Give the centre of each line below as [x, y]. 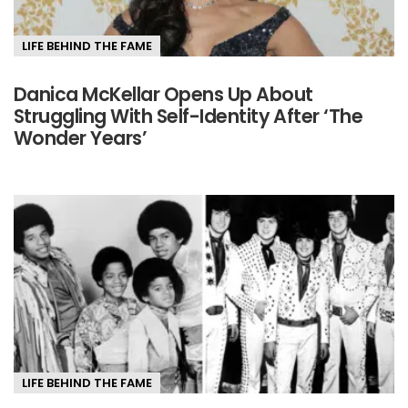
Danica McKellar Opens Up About [163, 95]
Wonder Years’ [81, 138]
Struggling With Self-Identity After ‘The [189, 117]
